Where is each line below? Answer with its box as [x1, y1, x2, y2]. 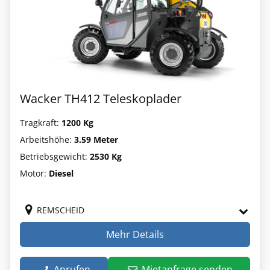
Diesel [49, 168, 74, 179]
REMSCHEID [37, 204, 84, 216]
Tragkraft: [20, 117, 61, 128]
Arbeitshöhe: [20, 134, 74, 145]
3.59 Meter [74, 134, 118, 145]
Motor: [20, 168, 49, 179]
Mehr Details [106, 228, 164, 241]
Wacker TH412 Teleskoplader [20, 90, 181, 107]
